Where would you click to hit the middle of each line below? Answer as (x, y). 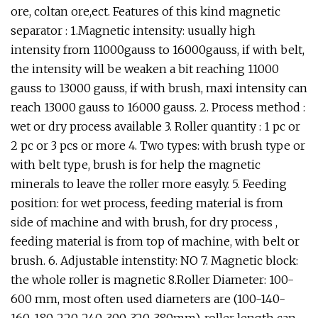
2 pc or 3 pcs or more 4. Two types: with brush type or (158, 146)
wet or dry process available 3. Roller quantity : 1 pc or (155, 126)
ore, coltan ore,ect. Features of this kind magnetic (146, 11)
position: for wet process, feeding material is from (147, 203)
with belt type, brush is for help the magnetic (136, 165)
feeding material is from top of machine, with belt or (155, 241)
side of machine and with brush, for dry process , (144, 222)
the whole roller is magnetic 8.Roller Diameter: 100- (152, 280)
